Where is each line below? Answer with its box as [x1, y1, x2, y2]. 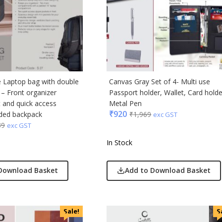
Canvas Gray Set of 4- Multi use [109, 76, 211, 86]
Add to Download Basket [125, 166, 211, 175]
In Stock [107, 137, 133, 147]
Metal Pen [109, 98, 142, 108]
